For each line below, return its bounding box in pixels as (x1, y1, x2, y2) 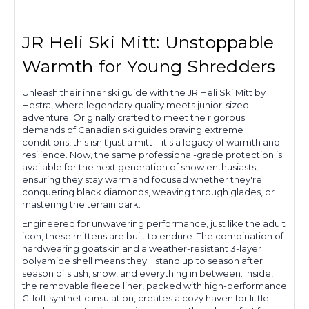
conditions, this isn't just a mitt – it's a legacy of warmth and (22, 137, 280, 148)
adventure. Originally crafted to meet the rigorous (22, 112, 245, 123)
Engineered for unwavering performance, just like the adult (22, 218, 286, 230)
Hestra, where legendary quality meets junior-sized (22, 99, 249, 111)
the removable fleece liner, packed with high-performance (22, 280, 287, 292)
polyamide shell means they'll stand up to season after (22, 255, 263, 267)
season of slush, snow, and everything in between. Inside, (22, 268, 273, 279)
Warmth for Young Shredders (22, 56, 276, 77)
